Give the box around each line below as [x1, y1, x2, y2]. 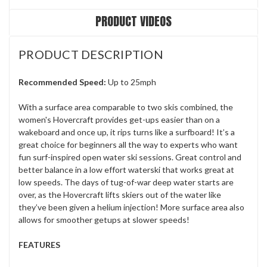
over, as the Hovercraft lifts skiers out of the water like [18, 189, 221, 200]
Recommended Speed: [18, 76, 106, 87]
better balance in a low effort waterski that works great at [18, 164, 234, 175]
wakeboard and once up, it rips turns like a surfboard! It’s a [18, 126, 235, 137]
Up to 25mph [106, 76, 156, 87]
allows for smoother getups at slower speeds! [18, 214, 191, 225]
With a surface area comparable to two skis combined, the [18, 101, 233, 112]
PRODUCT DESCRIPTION [18, 46, 163, 61]
